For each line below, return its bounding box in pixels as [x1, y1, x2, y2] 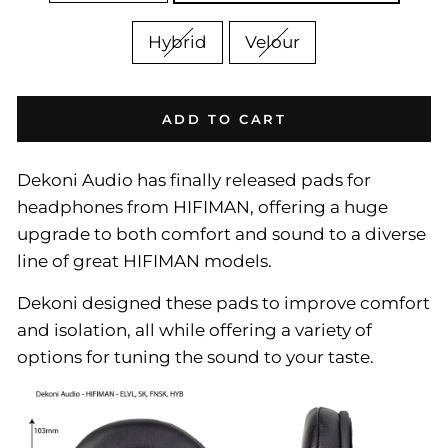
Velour [245, 32, 300, 52]
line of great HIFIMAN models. [17, 251, 272, 271]
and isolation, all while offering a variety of [17, 320, 372, 340]
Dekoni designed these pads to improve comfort [17, 293, 430, 313]
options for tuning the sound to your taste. [17, 347, 374, 367]
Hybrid [148, 32, 207, 52]
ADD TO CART [161, 111, 287, 127]
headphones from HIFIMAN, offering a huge [17, 197, 388, 217]
